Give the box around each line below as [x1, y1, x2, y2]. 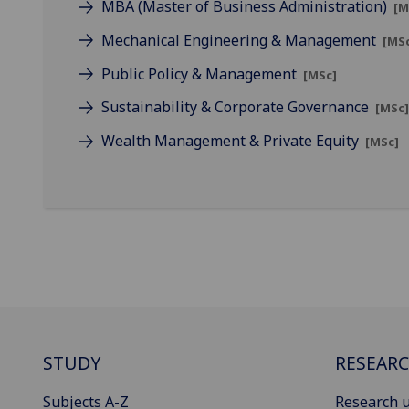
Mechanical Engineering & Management [101, 29, 380, 50]
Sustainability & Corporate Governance [101, 97, 372, 118]
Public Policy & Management [101, 63, 300, 84]
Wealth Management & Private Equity [101, 131, 362, 152]
